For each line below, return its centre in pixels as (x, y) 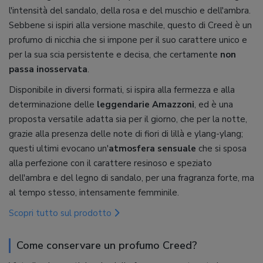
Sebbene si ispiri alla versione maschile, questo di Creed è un (130, 25)
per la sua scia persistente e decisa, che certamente (114, 55)
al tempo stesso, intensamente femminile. (94, 193)
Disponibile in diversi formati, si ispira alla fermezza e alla (122, 90)
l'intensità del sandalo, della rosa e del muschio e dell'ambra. (130, 11)
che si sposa (222, 149)
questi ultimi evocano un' (59, 149)
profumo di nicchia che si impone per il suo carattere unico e (128, 40)
